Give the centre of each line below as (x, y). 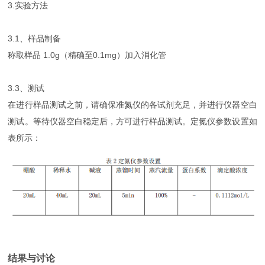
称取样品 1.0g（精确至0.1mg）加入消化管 (87, 55)
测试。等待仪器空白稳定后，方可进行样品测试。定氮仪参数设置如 (132, 121)
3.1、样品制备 (35, 38)
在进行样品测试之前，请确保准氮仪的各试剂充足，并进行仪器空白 (132, 104)
